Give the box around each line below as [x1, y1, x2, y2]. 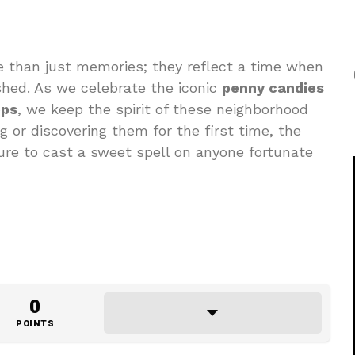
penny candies [222, 79, 324, 96]
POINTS [16, 317, 54, 330]
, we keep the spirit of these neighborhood [17, 101, 308, 117]
